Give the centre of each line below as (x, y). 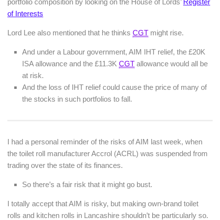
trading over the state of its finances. (65, 165)
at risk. (33, 76)
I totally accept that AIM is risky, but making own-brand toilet (103, 204)
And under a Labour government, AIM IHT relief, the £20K (114, 52)
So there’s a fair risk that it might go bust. (87, 185)
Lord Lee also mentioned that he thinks (70, 33)
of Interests (25, 14)
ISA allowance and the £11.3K (70, 64)
